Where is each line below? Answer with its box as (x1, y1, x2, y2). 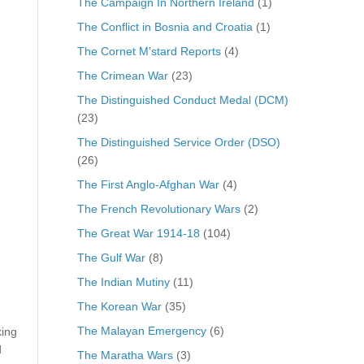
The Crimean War (76, 68, 168, 82)
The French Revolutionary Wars (76, 201, 240, 215)
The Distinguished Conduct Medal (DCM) (76, 93, 288, 106)
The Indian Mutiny (76, 275, 170, 288)
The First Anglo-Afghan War (76, 177, 219, 191)
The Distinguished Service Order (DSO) (76, 135, 280, 149)
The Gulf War (76, 250, 145, 264)
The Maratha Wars (76, 348, 173, 362)
